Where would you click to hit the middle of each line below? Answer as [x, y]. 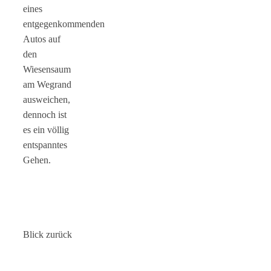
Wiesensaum [47, 69]
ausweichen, [47, 99]
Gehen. [37, 160]
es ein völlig [46, 129]
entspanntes [45, 145]
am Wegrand [47, 84]
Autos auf [42, 39]
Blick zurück [47, 234]
